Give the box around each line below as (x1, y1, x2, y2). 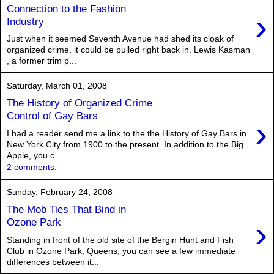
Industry (7, 15, 44, 28)
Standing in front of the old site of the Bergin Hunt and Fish (7, 234, 234, 245)
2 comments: (7, 161, 57, 172)
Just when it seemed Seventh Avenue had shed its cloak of (7, 34, 234, 44)
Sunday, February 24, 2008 (7, 187, 113, 197)
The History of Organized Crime (7, 96, 152, 109)
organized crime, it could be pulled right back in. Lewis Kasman (7, 45, 250, 55)
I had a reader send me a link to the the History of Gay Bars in (7, 128, 246, 138)
